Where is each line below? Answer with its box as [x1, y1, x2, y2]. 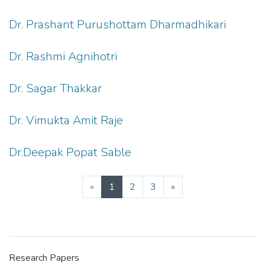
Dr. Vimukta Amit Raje [9, 112, 123, 128]
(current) [114, 180, 149, 193]
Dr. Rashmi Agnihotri [9, 49, 117, 64]
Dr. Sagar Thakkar [9, 80, 102, 96]
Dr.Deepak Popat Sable [9, 144, 131, 160]
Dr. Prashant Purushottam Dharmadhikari [9, 17, 226, 33]
